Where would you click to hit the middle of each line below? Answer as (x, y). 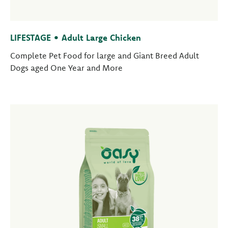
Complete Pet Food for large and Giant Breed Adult (105, 55)
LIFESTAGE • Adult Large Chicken (76, 37)
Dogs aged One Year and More (66, 68)
